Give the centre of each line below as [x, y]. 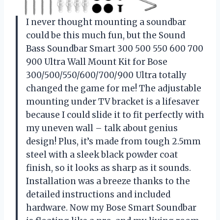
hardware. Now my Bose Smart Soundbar [111, 207]
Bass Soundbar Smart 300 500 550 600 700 [115, 48]
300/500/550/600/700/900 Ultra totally [106, 75]
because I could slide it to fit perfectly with [115, 115]
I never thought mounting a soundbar [106, 22]
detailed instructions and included [98, 194]
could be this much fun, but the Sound [106, 35]
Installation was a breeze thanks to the [108, 181]
